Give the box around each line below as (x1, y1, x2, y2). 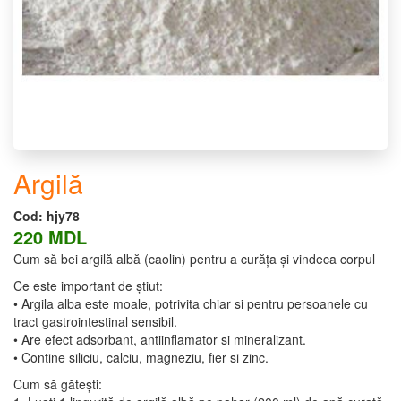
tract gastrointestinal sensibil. (13, 312, 177, 330)
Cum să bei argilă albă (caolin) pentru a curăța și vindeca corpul (13, 250, 375, 268)
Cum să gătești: (13, 375, 102, 393)
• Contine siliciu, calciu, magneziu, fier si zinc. (13, 348, 269, 366)
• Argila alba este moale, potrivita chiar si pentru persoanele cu (13, 294, 368, 312)
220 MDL (13, 224, 87, 250)
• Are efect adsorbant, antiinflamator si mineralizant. (13, 330, 306, 348)
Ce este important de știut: (13, 277, 163, 294)
